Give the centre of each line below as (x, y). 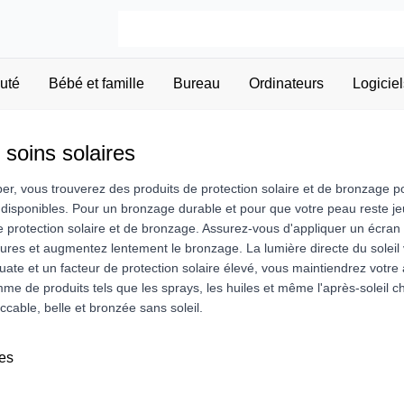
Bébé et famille (96, 83)
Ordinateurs (286, 83)
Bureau (196, 83)
